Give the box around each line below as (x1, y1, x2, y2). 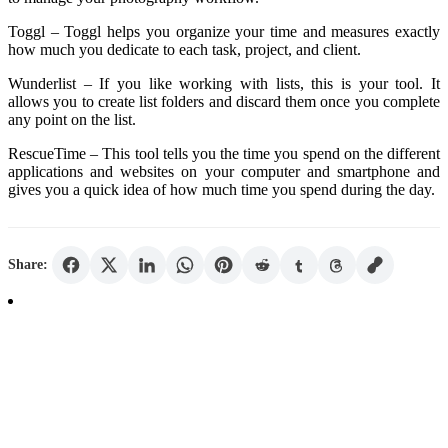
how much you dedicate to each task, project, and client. (8, 40, 361, 58)
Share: (8, 256, 48, 272)
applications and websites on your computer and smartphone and (8, 162, 440, 180)
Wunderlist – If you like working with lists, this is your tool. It (8, 74, 440, 92)
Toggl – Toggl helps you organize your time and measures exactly (8, 22, 440, 40)
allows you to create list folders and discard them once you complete (8, 92, 440, 110)
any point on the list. (8, 110, 136, 128)
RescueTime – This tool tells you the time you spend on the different (8, 144, 440, 162)
